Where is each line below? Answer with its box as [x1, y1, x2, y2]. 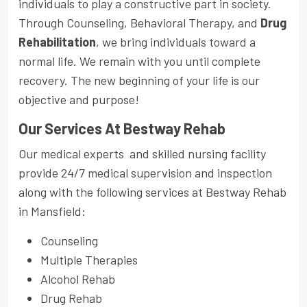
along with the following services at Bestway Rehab [19, 184, 286, 199]
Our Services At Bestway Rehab [19, 119, 225, 137]
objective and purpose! [19, 91, 139, 107]
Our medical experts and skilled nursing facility [19, 145, 266, 161]
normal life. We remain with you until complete [19, 53, 260, 69]
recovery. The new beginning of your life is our [19, 72, 260, 88]
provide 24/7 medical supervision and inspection [19, 164, 272, 180]
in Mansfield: [19, 203, 86, 219]
